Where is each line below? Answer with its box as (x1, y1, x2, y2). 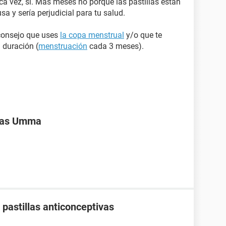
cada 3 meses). (87, 41, 144, 51)
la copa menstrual (60, 30, 124, 40)
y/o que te (124, 30, 162, 40)
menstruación (38, 41, 87, 51)
